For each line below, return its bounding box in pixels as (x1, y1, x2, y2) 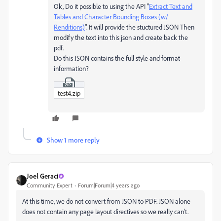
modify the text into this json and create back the (54, 33, 188, 41)
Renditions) (54, 23, 85, 31)
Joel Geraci (27, 172, 58, 181)
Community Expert (27, 182, 73, 189)
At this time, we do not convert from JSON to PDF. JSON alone (22, 197, 190, 206)
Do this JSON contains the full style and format (54, 54, 180, 62)
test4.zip (57, 89, 80, 98)
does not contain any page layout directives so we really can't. (22, 207, 190, 216)
